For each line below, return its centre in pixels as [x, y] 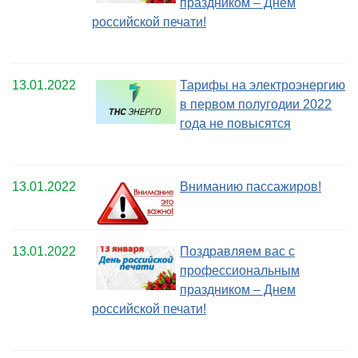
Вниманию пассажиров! [251, 187]
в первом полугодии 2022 [256, 104]
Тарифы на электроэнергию [263, 85]
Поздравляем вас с [237, 252]
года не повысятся [235, 123]
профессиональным [240, 271]
